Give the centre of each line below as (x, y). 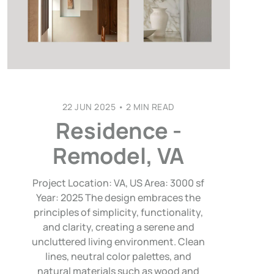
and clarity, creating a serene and (118, 227)
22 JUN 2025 (89, 106)
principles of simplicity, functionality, (119, 212)
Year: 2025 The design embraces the (119, 197)
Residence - (118, 130)
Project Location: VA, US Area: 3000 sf (119, 183)
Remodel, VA (119, 155)
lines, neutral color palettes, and (119, 256)
